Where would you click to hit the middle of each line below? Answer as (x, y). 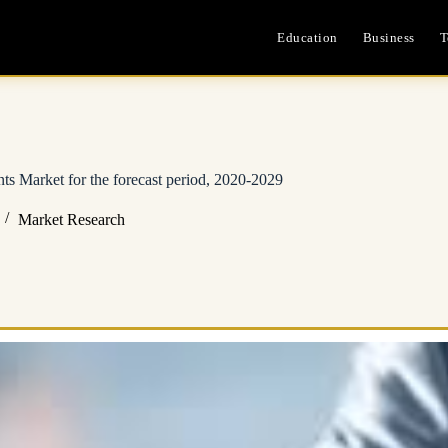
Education (307, 37)
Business (388, 37)
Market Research (71, 219)
